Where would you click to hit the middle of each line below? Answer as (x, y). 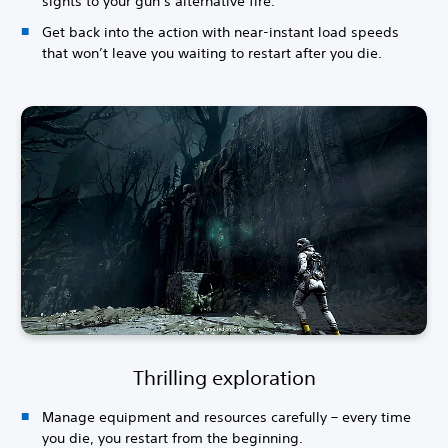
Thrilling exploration (224, 377)
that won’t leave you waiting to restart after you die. (212, 53)
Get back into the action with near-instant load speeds (220, 32)
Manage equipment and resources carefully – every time (226, 416)
